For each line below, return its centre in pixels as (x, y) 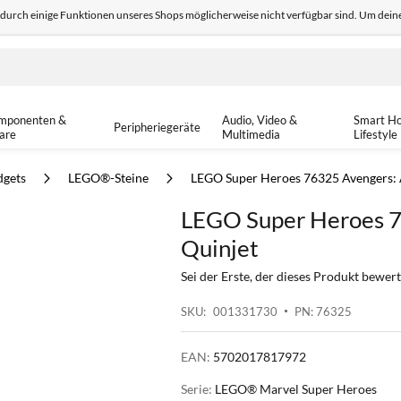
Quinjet (220, 248)
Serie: (198, 389)
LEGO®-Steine (110, 178)
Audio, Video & (259, 120)
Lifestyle (376, 134)
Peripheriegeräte (157, 127)
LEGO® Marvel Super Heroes (296, 389)
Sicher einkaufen (200, 48)
